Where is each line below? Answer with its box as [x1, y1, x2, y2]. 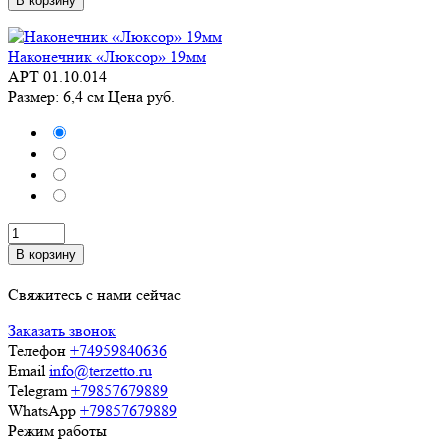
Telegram [8, 381, 67, 400]
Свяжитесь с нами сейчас [8, 285, 181, 304]
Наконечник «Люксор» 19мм [8, 47, 206, 66]
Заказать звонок [8, 321, 116, 340]
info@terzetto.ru [49, 361, 152, 380]
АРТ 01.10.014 [8, 67, 107, 86]
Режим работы [8, 421, 107, 440]
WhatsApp [8, 401, 76, 420]
